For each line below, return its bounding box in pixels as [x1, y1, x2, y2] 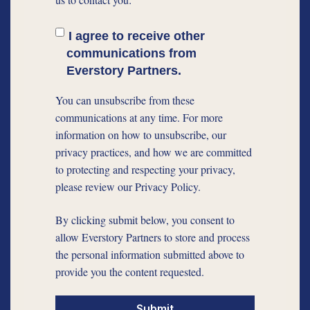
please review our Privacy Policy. [55, 179, 201, 194]
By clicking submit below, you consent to [55, 212, 235, 227]
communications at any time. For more [55, 110, 223, 125]
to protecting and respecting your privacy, [55, 162, 235, 177]
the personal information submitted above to [55, 246, 244, 262]
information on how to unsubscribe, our [55, 127, 226, 143]
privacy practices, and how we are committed [55, 145, 252, 160]
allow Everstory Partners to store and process [55, 229, 250, 244]
